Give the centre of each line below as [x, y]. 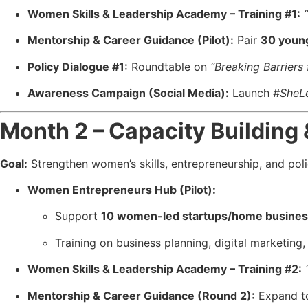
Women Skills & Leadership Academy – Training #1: [164, 14]
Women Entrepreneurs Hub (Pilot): [122, 190]
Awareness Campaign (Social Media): [128, 93]
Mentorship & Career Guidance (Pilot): [131, 40]
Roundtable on [169, 66]
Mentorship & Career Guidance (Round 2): [141, 295]
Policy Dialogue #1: [78, 66]
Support [78, 216]
